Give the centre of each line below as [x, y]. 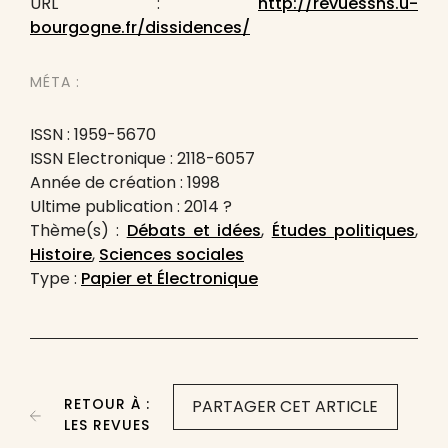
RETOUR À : [107, 404]
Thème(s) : [78, 230]
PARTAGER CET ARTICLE [285, 406]
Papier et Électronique [169, 278]
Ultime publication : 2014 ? [131, 206]
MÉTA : [55, 82]
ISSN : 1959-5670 [93, 134]
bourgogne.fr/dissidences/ [140, 27]
